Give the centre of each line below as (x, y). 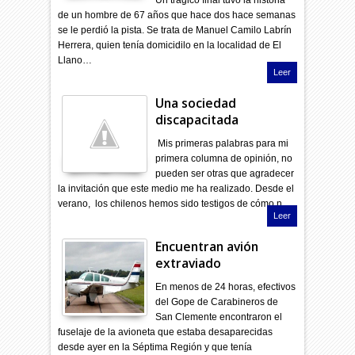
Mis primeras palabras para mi (222, 143)
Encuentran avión (207, 246)
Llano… (75, 60)
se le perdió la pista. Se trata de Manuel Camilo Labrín (175, 30)
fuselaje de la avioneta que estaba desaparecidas (166, 332)
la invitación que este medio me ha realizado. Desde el (176, 188)
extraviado (189, 263)
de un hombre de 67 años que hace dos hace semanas (177, 15)
